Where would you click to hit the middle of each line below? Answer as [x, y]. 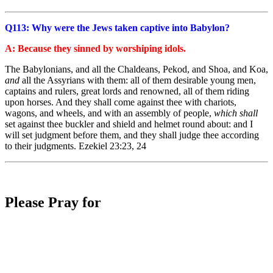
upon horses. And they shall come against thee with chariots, [121, 102]
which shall [236, 113]
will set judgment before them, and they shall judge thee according [132, 135]
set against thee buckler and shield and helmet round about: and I [129, 124]
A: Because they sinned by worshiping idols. [95, 48]
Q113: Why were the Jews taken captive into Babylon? [117, 27]
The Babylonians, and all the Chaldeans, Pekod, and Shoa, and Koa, [136, 69]
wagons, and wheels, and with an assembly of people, [109, 113]
